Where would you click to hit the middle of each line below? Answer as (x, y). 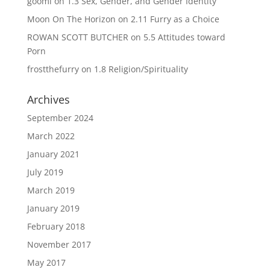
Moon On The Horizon (71, 19)
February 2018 (56, 227)
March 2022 (51, 136)
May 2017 (46, 263)
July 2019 (45, 172)
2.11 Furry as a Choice (175, 19)
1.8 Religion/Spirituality (141, 69)
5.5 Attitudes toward (184, 37)
